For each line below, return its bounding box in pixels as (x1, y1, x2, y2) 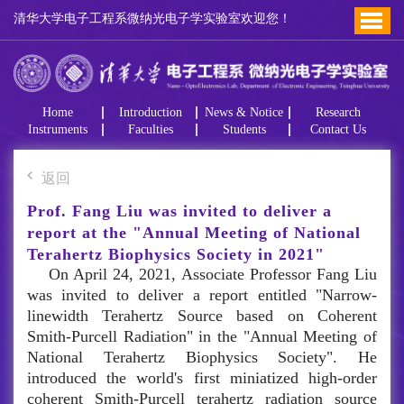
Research (316, 106, 362, 120)
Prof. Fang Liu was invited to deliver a (27, 202, 332, 221)
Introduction (119, 106, 183, 120)
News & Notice (205, 106, 284, 120)
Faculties (128, 123, 174, 137)
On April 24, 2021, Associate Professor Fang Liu (49, 265, 377, 284)
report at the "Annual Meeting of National (27, 224, 361, 243)
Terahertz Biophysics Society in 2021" (27, 245, 325, 264)
